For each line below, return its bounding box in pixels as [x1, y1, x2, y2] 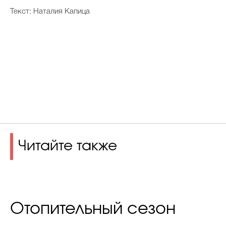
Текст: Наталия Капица [10, 8, 90, 15]
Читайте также [18, 139, 117, 154]
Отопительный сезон [10, 201, 176, 217]
